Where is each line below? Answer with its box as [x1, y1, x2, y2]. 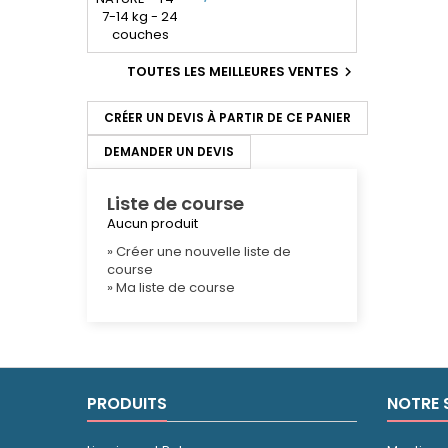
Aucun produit [107, 214, 198, 233]
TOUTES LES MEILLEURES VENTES [127, 61, 339, 81]
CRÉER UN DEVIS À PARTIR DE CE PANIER [104, 109, 351, 126]
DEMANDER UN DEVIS [104, 143, 234, 160]
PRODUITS [87, 392, 167, 415]
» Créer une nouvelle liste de [107, 242, 291, 261]
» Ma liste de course [107, 278, 235, 297]
